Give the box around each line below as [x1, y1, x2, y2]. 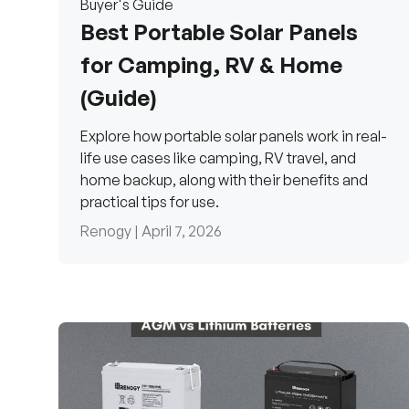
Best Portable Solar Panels [80, 18, 358, 47]
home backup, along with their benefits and [80, 171, 368, 190]
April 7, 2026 [142, 222, 222, 241]
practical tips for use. [80, 193, 219, 212]
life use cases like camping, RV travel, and [80, 149, 356, 168]
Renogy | [80, 222, 142, 241]
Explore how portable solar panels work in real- [80, 127, 387, 146]
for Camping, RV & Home [80, 51, 342, 79]
